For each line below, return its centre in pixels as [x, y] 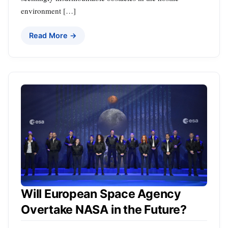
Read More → [53, 36]
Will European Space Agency [101, 194]
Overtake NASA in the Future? [104, 210]
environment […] [48, 11]
